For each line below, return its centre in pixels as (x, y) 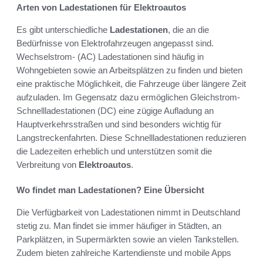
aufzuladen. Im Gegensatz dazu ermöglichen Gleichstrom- (128, 97)
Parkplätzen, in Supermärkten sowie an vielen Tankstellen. (128, 239)
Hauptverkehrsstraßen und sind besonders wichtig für (119, 124)
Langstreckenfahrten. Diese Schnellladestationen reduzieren (131, 137)
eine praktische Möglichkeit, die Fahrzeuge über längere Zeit (131, 83)
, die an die (188, 29)
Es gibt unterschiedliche (63, 29)
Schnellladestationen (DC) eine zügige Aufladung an (115, 110)
